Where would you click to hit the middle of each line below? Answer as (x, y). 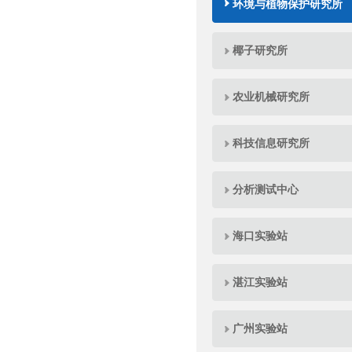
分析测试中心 (266, 189)
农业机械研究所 (271, 97)
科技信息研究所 (271, 143)
